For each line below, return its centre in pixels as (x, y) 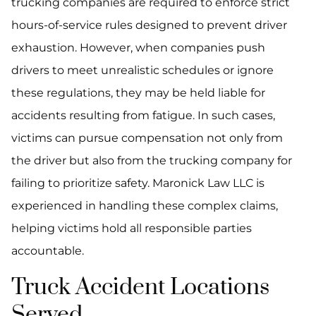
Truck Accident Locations (140, 288)
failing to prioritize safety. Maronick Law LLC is (138, 183)
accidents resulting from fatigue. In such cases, (143, 116)
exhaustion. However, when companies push (138, 48)
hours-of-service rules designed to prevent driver (149, 25)
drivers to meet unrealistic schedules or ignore (142, 71)
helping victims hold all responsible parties (132, 229)
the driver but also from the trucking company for (152, 161)
